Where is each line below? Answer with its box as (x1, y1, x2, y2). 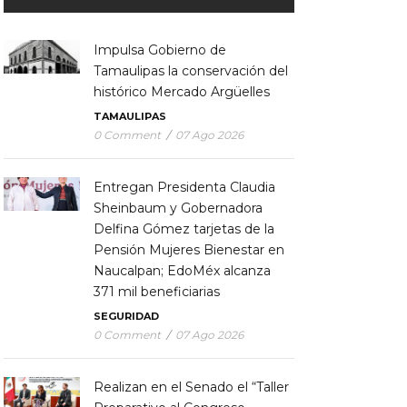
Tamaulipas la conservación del (93, 62, 288, 79)
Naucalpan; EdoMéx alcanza (93, 262, 271, 279)
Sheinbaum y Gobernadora (93, 199, 263, 216)
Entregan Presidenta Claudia (93, 178, 275, 195)
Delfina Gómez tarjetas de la (93, 220, 274, 237)
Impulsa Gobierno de (93, 41, 226, 58)
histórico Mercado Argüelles (93, 83, 270, 100)
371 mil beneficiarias (93, 283, 220, 300)
